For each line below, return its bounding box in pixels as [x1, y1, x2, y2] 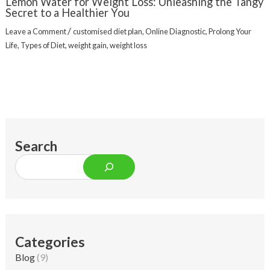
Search [15, 137, 58, 154]
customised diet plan [72, 26, 142, 36]
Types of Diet [20, 40, 65, 50]
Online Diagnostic [145, 26, 206, 36]
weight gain [67, 40, 107, 50]
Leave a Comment [5, 26, 66, 36]
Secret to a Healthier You [5, 5, 130, 19]
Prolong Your [208, 26, 251, 36]
